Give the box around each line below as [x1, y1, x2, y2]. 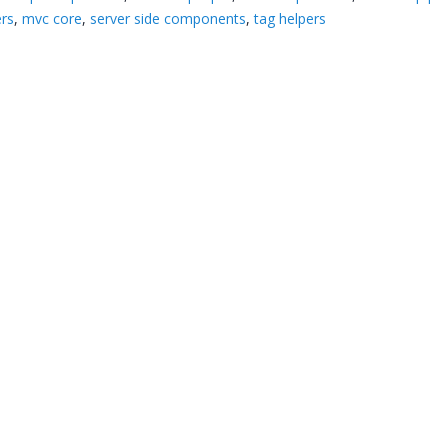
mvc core [22, 8, 83, 28]
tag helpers [254, 8, 327, 28]
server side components [90, 8, 247, 28]
